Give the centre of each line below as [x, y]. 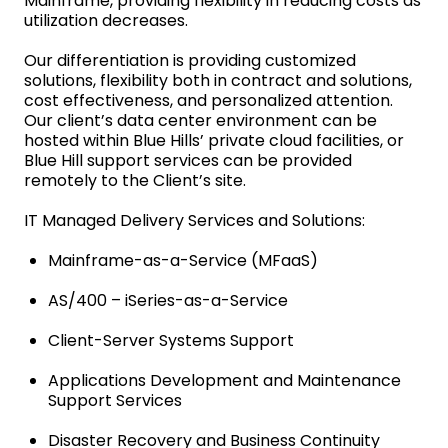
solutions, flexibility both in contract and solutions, [218, 81]
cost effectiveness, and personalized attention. [208, 101]
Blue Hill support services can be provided [188, 161]
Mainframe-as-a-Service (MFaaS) [183, 261]
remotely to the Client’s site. [135, 181]
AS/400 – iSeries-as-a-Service [168, 301]
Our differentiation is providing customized [190, 61]
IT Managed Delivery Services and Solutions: [194, 221]
